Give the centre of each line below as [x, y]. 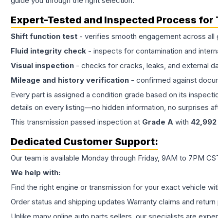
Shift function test [44, 36]
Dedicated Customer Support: [84, 142]
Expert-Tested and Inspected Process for [113, 20]
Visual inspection [42, 66]
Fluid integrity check [48, 51]
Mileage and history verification [70, 80]
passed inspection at [105, 122]
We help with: [36, 173]
